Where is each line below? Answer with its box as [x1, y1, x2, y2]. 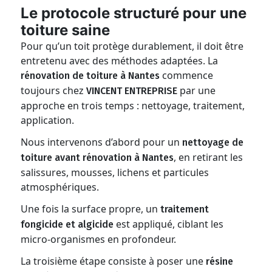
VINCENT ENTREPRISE [86, 85, 178, 97]
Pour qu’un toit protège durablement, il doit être [21, 39, 244, 53]
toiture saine [21, 21, 110, 39]
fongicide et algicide [21, 219, 114, 230]
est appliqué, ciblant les [114, 217, 224, 231]
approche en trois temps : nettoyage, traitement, [21, 99, 245, 112]
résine [206, 256, 234, 267]
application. [21, 114, 75, 127]
